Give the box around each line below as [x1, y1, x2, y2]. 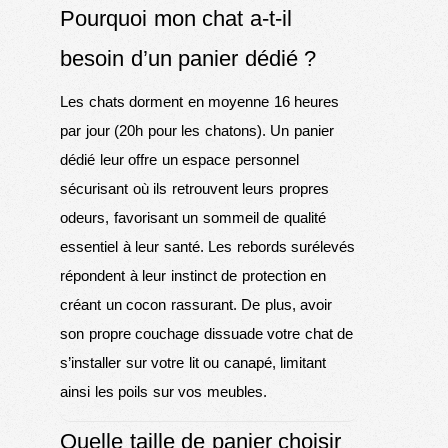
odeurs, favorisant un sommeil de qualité [60, 208, 326, 226]
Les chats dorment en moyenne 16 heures [60, 92, 339, 110]
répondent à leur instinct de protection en [60, 266, 326, 284]
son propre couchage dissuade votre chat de [60, 324, 353, 342]
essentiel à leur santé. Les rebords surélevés [60, 237, 355, 255]
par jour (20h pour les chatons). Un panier [60, 121, 334, 139]
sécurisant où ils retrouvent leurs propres [60, 179, 329, 197]
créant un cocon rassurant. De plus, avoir [60, 295, 332, 313]
